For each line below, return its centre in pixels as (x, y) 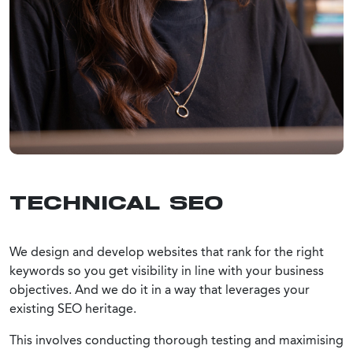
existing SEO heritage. (73, 308)
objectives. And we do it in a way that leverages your (160, 289)
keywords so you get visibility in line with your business (167, 270)
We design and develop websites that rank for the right (167, 251)
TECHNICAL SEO (116, 204)
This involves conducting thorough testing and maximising (176, 340)
